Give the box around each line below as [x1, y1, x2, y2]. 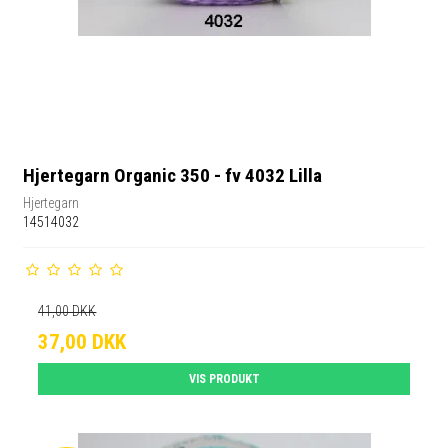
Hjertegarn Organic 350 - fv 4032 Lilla [23, 164, 323, 188]
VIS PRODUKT [188, 371, 260, 386]
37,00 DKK [38, 329, 127, 354]
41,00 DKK [38, 302, 97, 319]
